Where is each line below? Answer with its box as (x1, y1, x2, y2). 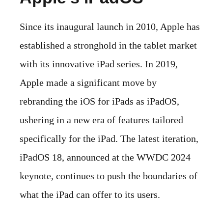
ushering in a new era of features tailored (20, 114, 183, 125)
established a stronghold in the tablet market (20, 39, 197, 51)
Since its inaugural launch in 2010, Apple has (20, 21, 200, 32)
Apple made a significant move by (20, 77, 157, 88)
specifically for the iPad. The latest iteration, (20, 133, 198, 144)
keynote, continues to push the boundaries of (20, 170, 197, 181)
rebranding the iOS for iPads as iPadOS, (20, 95, 179, 107)
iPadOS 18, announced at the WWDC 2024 (20, 151, 191, 163)
